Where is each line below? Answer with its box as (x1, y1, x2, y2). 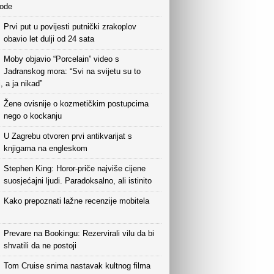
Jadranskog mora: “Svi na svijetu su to (4, 67, 141, 76)
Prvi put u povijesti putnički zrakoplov (4, 22, 136, 31)
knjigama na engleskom (4, 144, 87, 153)
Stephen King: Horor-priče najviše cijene (4, 164, 146, 173)
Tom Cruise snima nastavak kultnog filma (4, 261, 150, 270)
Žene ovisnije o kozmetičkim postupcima (4, 99, 149, 108)
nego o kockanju (4, 111, 62, 120)
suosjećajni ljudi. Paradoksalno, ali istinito (4, 176, 152, 185)
